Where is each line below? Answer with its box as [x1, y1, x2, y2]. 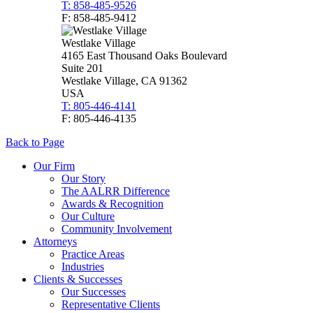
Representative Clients [61, 298, 160, 311]
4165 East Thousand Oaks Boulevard [61, 50, 227, 62]
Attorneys [34, 235, 77, 248]
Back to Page [6, 136, 64, 149]
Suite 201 [61, 62, 103, 75]
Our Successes [61, 286, 126, 298]
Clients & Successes [34, 273, 122, 286]
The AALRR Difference [61, 185, 170, 198]
